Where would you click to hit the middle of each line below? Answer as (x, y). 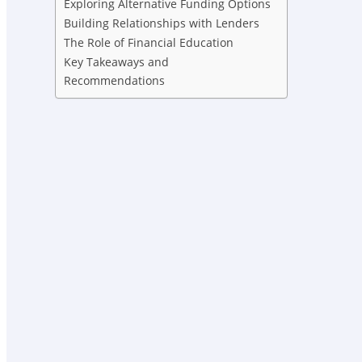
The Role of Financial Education (149, 43)
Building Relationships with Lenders (162, 23)
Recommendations (114, 81)
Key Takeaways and (116, 62)
